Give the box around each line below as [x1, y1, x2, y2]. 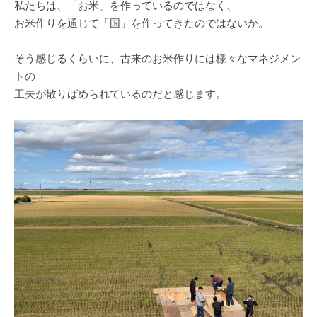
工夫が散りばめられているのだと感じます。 [14, 88, 226, 100]
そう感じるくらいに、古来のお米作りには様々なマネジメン [14, 52, 301, 65]
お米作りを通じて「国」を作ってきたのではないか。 [14, 17, 269, 30]
